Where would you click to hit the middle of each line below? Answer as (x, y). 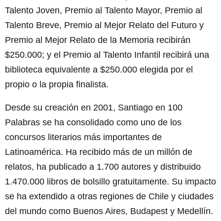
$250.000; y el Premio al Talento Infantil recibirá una (107, 55)
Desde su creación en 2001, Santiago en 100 (94, 107)
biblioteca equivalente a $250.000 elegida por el (99, 69)
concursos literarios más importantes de (83, 137)
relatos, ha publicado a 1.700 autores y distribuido (103, 166)
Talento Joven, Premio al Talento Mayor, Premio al (104, 10)
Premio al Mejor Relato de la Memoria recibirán (98, 40)
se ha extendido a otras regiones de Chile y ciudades (109, 196)
